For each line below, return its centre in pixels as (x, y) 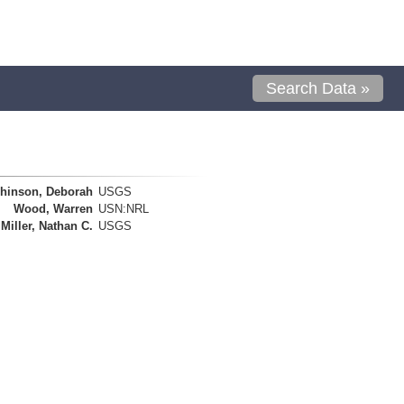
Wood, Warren (53, 209)
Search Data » (318, 88)
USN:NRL (123, 209)
